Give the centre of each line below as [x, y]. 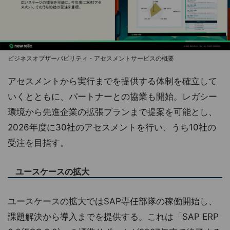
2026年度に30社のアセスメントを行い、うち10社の [112, 128]
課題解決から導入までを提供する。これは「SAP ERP [113, 217]
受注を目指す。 [38, 143]
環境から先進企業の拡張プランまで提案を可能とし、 [112, 112]
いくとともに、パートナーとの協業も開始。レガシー [112, 97]
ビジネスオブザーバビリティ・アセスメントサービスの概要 [91, 59]
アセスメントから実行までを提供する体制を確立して [112, 81]
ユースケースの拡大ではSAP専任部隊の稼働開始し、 [112, 202]
